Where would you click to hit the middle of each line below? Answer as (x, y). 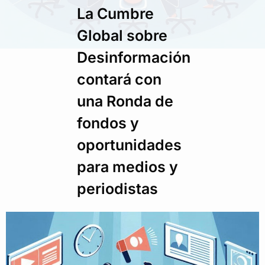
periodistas (117, 189)
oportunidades (129, 145)
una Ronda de (125, 101)
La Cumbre (115, 14)
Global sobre (122, 35)
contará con (119, 79)
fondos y (108, 123)
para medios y (127, 167)
